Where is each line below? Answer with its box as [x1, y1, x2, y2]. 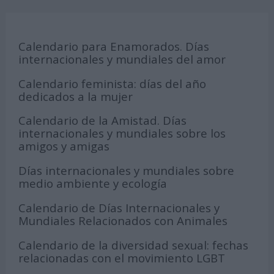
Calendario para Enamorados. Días [18, 39, 210, 54]
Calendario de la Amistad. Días [18, 113, 187, 128]
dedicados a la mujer [18, 88, 133, 104]
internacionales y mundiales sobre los [18, 125, 226, 141]
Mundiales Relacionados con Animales [18, 212, 228, 228]
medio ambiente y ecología [18, 176, 168, 191]
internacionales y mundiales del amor [18, 51, 226, 67]
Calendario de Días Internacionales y [18, 199, 220, 215]
